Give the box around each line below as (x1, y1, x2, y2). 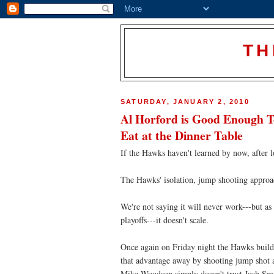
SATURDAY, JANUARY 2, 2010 (120, 98, 250, 106)
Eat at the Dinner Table (120, 127, 243, 145)
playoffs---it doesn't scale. (120, 214, 209, 226)
